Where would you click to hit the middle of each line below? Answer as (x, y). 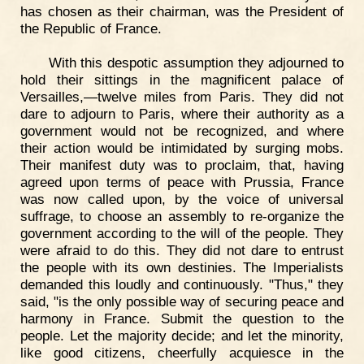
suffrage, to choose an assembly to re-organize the (182, 216)
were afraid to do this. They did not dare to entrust (182, 250)
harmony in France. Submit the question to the (182, 318)
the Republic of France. (91, 28)
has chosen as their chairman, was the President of (182, 11)
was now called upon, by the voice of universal (182, 199)
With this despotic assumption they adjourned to (196, 62)
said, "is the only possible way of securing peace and (182, 301)
